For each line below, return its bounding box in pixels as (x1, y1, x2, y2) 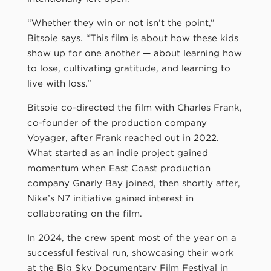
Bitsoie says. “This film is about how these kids (27, 32, 238, 44)
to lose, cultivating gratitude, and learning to (27, 62, 230, 74)
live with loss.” (27, 77, 91, 89)
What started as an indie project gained (27, 147, 208, 158)
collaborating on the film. (27, 207, 142, 219)
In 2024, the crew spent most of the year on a (27, 232, 237, 243)
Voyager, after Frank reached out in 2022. (27, 132, 219, 143)
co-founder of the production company (27, 117, 207, 128)
